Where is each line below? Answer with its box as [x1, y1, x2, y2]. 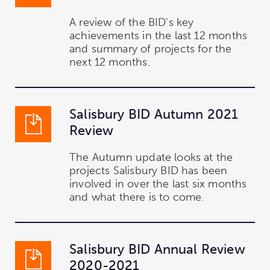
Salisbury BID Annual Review [69, 240, 245, 257]
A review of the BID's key [69, 15, 194, 29]
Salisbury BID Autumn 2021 [69, 105, 239, 122]
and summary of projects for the [69, 42, 232, 55]
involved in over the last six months [69, 177, 247, 190]
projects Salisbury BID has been [69, 163, 228, 177]
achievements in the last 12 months [69, 28, 248, 42]
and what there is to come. [69, 190, 204, 204]
